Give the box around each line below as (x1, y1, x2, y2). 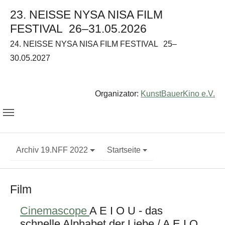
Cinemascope (20, 204, 89, 217)
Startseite (106, 146, 141, 155)
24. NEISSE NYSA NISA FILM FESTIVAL (10, 39, 160, 49)
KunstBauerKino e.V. (141, 89, 215, 98)
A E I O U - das (89, 204, 163, 217)
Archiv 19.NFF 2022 (16, 146, 88, 155)
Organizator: (95, 89, 139, 98)
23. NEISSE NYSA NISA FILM (10, 8, 163, 22)
